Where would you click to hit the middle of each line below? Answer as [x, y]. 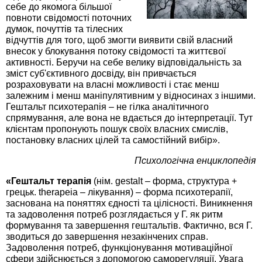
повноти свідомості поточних [69, 18]
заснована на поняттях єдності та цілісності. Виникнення [129, 203]
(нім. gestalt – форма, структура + [164, 181]
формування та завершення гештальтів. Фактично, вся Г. [129, 225]
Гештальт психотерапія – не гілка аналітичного [107, 106]
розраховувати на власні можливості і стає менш [113, 84]
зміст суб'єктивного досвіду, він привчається [101, 73]
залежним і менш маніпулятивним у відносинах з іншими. [131, 95]
